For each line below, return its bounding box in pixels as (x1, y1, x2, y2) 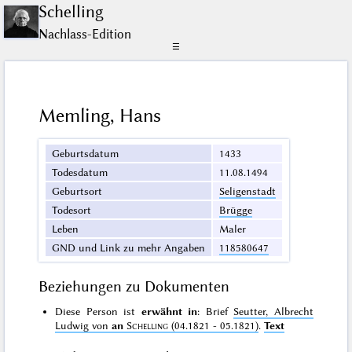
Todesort (52, 203, 92, 217)
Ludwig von (55, 319, 112, 332)
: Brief (197, 305, 234, 318)
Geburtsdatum (52, 147, 119, 160)
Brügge (219, 203, 253, 217)
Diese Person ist (55, 305, 141, 318)
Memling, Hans (38, 104, 162, 127)
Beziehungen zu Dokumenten (38, 277, 230, 295)
